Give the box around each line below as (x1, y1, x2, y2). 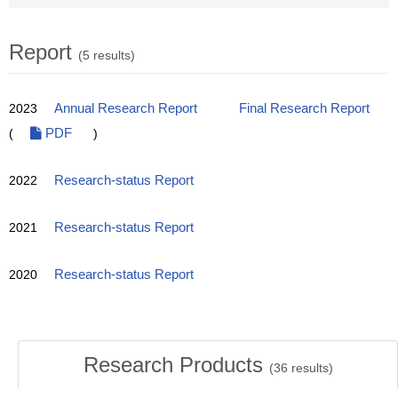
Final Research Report (239, 101, 370, 115)
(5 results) (78, 48, 135, 62)
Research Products (83, 353, 269, 377)
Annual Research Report (54, 101, 197, 115)
